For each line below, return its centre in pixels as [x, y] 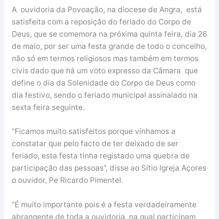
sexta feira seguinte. [48, 107]
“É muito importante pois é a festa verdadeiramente [104, 205]
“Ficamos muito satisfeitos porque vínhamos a [93, 131]
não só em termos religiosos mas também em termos [105, 58]
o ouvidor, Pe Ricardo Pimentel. [67, 180]
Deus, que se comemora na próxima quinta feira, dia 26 [109, 34]
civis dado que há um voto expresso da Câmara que [105, 70]
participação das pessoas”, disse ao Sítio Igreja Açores [109, 168]
